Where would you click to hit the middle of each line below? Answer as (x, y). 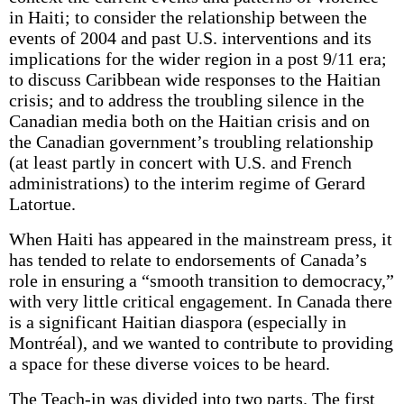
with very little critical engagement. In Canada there (200, 301)
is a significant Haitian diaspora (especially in (177, 322)
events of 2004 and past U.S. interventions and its (190, 38)
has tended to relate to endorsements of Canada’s (188, 260)
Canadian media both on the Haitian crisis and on (189, 121)
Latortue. (42, 204)
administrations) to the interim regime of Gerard (187, 183)
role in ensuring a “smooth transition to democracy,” (201, 280)
